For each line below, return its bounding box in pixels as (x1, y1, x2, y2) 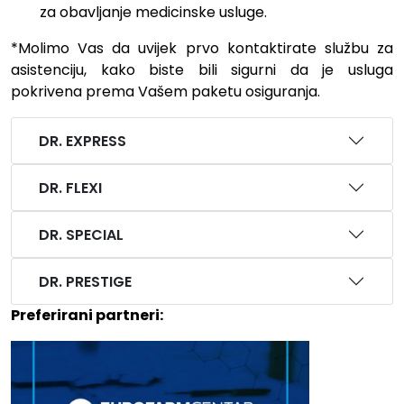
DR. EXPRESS (39, 130, 126, 151)
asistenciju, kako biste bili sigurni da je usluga (11, 60, 393, 81)
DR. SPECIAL (39, 224, 124, 245)
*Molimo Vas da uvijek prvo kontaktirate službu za (11, 38, 393, 60)
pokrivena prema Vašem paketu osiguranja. (11, 81, 320, 103)
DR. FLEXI (39, 177, 102, 198)
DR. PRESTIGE (39, 271, 132, 292)
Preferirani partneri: (11, 305, 163, 326)
